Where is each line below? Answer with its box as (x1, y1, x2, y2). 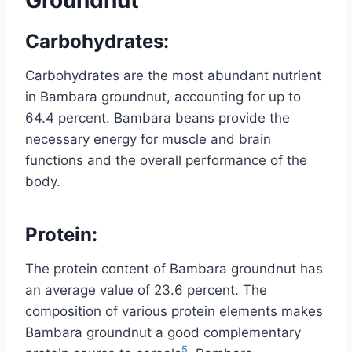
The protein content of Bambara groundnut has (25, 260, 323, 277)
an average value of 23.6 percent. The (25, 281, 267, 298)
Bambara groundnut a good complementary (25, 324, 301, 340)
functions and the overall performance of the (25, 152, 307, 168)
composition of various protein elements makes (25, 302, 323, 319)
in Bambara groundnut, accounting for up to (25, 88, 301, 104)
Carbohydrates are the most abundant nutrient (25, 67, 321, 83)
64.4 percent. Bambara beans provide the (25, 109, 290, 126)
